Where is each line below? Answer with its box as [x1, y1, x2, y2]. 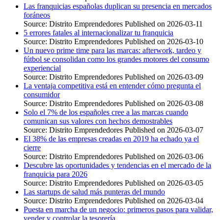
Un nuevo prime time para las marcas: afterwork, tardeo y [24, 46, 201, 55]
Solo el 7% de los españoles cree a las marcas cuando [24, 108, 188, 116]
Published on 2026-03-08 [125, 99, 203, 108]
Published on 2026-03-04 [125, 196, 203, 205]
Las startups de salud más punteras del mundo [24, 187, 165, 196]
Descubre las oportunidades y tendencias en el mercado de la [24, 161, 211, 169]
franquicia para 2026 [24, 169, 87, 178]
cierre [24, 143, 41, 152]
